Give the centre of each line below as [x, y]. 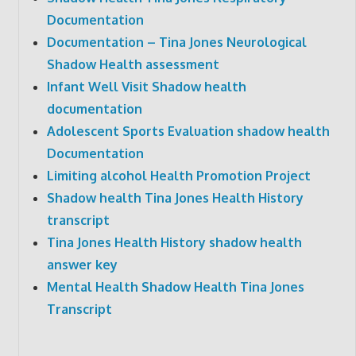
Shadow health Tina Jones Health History [175, 197]
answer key [82, 264]
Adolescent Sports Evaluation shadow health [188, 131]
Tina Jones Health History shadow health [174, 242]
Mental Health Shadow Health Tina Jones [175, 286]
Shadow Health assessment [133, 64]
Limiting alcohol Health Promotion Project [178, 175]
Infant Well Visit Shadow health [146, 86]
